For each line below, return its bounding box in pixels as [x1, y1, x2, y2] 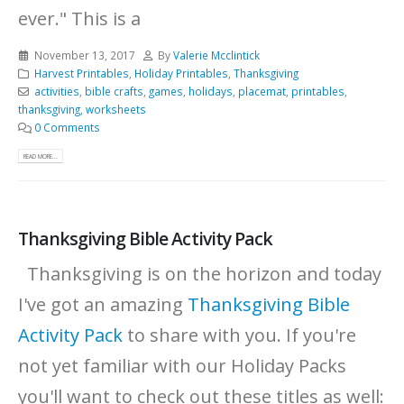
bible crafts [84, 83, 143, 98]
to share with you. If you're [123, 322, 356, 347]
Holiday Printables [133, 65, 228, 80]
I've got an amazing [18, 291, 188, 317]
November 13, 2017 [33, 47, 135, 62]
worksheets [86, 101, 146, 116]
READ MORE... [23, 151, 59, 161]
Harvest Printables [33, 65, 129, 80]
